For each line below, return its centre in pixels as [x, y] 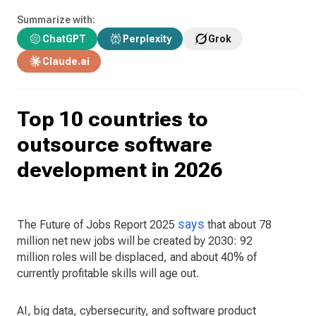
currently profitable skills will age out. [108, 273]
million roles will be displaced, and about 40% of [137, 257]
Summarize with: [56, 19]
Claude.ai [66, 61]
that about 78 [238, 224]
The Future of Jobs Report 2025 [97, 224]
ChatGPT [64, 38]
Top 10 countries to [113, 119]
